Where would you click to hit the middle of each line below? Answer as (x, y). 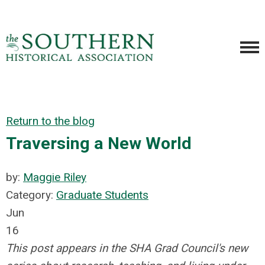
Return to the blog (50, 121)
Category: (31, 195)
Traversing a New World (99, 143)
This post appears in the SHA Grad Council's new (127, 248)
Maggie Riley (55, 177)
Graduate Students (102, 195)
